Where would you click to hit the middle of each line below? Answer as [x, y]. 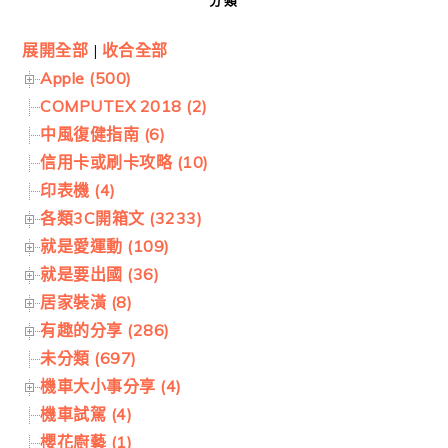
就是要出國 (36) [100, 273]
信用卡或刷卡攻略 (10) [124, 161]
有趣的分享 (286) [105, 329]
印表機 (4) [78, 189]
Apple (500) [86, 77]
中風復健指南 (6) [103, 133]
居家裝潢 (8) [86, 301]
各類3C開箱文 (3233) [121, 217]
